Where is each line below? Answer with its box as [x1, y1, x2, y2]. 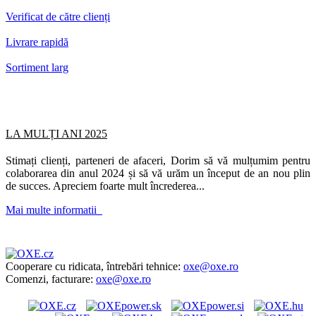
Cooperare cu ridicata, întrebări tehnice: [6, 260, 183, 272]
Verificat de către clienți [6, 10, 110, 23]
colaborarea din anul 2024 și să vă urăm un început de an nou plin [6, 166, 310, 179]
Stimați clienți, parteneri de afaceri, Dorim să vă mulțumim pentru [6, 154, 310, 166]
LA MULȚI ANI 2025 [6, 127, 107, 140]
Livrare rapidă [6, 35, 68, 48]
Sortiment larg [6, 61, 68, 73]
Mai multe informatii [6, 203, 102, 216]
